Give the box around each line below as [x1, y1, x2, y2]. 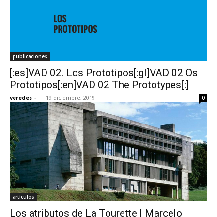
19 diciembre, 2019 [46, 93, 95, 101]
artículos [13, 193, 34, 200]
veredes [10, 93, 32, 101]
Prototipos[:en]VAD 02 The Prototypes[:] [10, 78, 189, 91]
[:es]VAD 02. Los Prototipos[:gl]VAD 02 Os [10, 66, 198, 78]
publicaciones [13, 52, 47, 60]
